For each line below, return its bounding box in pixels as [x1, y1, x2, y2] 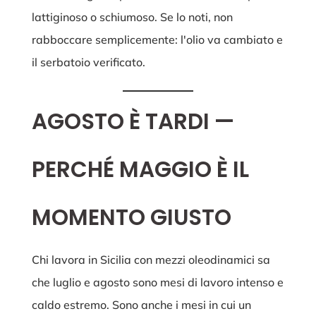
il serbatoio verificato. [31, 55, 145, 70]
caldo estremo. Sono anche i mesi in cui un [31, 298, 251, 312]
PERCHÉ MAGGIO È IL [31, 154, 249, 186]
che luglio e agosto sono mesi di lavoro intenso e [31, 275, 284, 290]
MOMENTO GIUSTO [31, 202, 231, 233]
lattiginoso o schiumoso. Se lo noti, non [31, 10, 233, 25]
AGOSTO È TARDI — [31, 106, 234, 138]
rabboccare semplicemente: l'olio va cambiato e [31, 32, 283, 47]
